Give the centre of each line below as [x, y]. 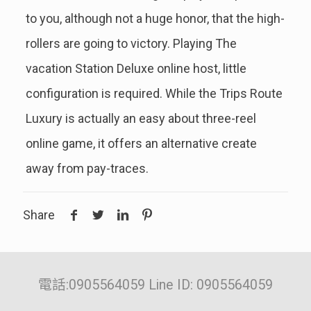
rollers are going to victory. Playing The [131, 44]
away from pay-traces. [87, 169]
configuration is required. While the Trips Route [154, 94]
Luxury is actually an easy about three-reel [141, 119]
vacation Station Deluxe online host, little [136, 69]
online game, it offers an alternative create [141, 144]
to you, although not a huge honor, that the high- [155, 19]
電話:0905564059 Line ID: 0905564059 [155, 285]
